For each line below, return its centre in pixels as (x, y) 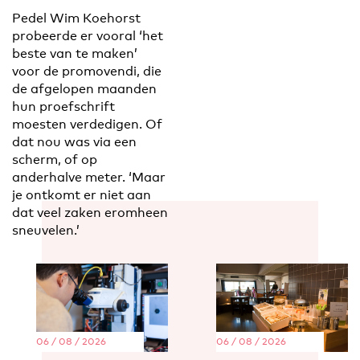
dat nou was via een (74, 142)
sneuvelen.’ (46, 231)
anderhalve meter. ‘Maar (89, 178)
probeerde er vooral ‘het (88, 36)
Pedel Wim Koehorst (76, 18)
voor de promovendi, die (87, 72)
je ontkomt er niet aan (82, 195)
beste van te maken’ (75, 54)
